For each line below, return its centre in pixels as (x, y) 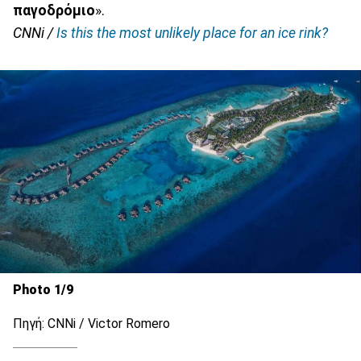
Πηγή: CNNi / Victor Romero (91, 323)
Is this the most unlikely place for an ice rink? (192, 33)
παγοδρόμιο (54, 11)
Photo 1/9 (43, 289)
